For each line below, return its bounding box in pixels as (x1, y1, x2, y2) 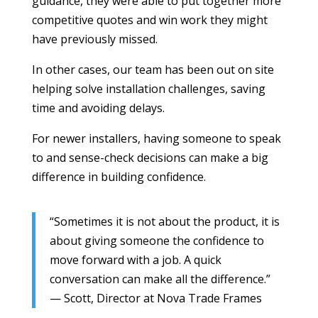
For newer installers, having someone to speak (31, 130, 281, 146)
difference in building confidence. (31, 168, 206, 185)
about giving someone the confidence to (49, 232, 264, 248)
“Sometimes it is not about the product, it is (49, 213, 280, 229)
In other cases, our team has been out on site (31, 61, 274, 77)
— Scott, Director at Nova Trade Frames (49, 290, 262, 306)
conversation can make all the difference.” (49, 270, 270, 287)
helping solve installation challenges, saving (31, 80, 265, 97)
